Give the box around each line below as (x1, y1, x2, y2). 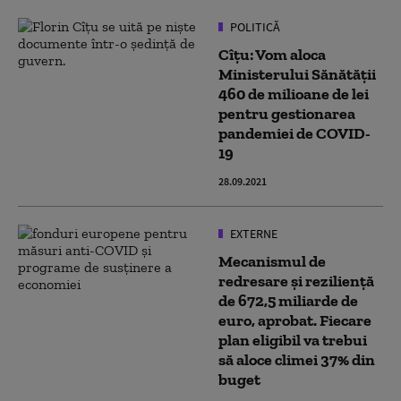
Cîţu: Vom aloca (218, 45, 326, 64)
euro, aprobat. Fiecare (218, 311, 371, 330)
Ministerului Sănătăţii (218, 64, 376, 84)
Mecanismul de (218, 252, 326, 271)
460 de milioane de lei (218, 84, 369, 104)
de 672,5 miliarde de (218, 291, 358, 311)
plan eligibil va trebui (218, 330, 367, 350)
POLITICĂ (227, 19, 280, 35)
